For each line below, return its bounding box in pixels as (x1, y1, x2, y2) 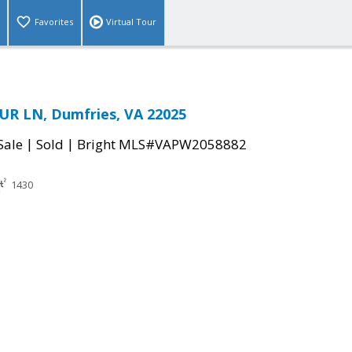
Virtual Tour (106, 16, 156, 28)
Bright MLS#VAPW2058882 (77, 135, 247, 154)
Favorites (35, 16, 73, 28)
